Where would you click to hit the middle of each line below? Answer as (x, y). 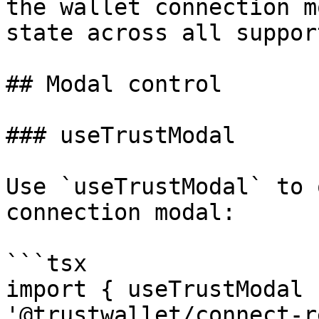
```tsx (46, 263)
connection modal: (121, 212)
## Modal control (114, 84)
